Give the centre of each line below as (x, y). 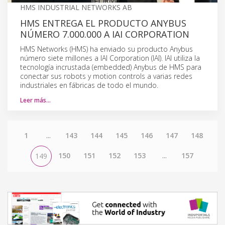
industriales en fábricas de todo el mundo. (89, 85)
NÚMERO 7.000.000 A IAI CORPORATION (105, 34)
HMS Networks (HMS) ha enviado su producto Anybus (106, 49)
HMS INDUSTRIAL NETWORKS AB (76, 7)
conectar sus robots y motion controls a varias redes (106, 76)
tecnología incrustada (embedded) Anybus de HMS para (111, 67)
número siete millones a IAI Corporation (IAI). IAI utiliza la (110, 58)
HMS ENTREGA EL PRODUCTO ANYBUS (103, 23)
